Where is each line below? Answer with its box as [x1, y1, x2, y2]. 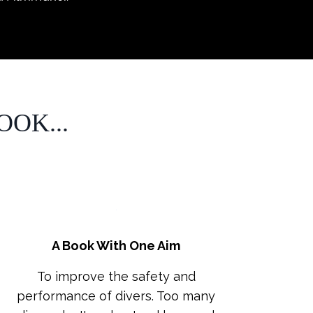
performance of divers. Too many [17, 288, 215, 303]
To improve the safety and [36, 268, 196, 284]
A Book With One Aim [52, 238, 180, 253]
